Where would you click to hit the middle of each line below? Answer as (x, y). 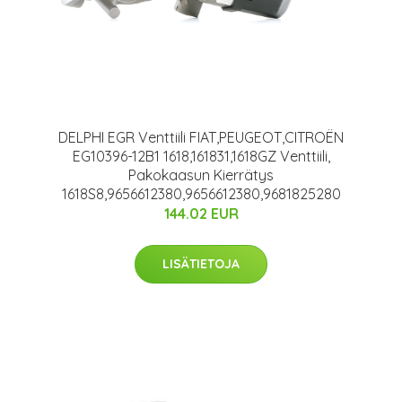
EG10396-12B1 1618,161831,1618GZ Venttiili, (201, 156)
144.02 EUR (201, 214)
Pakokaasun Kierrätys (201, 175)
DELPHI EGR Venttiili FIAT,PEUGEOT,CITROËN (201, 137)
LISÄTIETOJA (201, 264)
